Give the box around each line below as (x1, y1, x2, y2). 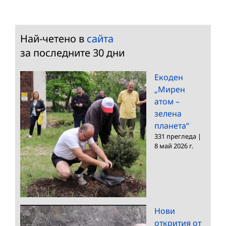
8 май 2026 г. (154, 141, 193, 150)
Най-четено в (20, 31, 87, 45)
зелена (154, 107, 182, 119)
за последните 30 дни (20, 45, 125, 60)
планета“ (154, 120, 189, 131)
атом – (154, 95, 180, 107)
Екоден (154, 71, 183, 83)
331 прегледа (154, 131, 196, 141)
